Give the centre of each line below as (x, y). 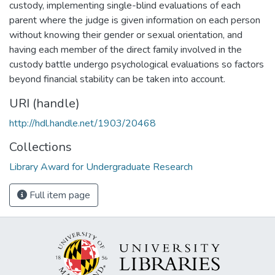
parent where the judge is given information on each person (135, 20)
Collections (41, 147)
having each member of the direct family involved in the (126, 49)
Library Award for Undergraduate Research (101, 167)
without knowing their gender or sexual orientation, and (126, 35)
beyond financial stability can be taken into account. (117, 79)
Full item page (59, 195)
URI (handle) (45, 103)
